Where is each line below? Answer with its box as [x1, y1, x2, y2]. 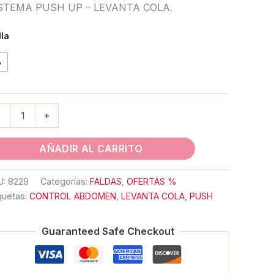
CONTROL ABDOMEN [29, 190, 117, 201]
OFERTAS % [127, 176, 177, 187]
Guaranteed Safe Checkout [42, 225, 175, 238]
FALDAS [90, 176, 122, 187]
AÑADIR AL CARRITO [39, 142, 143, 155]
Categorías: [40, 176, 91, 187]
